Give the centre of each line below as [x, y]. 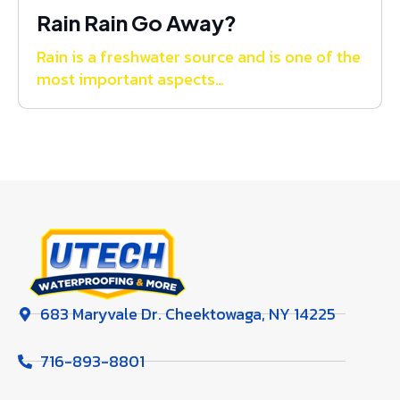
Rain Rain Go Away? [137, 23]
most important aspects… [130, 79]
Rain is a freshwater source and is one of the [199, 57]
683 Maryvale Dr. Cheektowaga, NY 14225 [188, 314]
